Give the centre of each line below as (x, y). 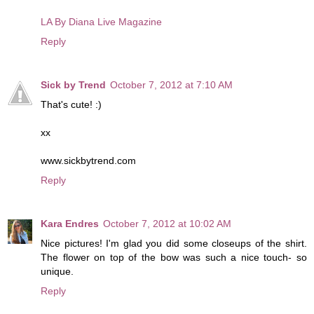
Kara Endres (70, 223)
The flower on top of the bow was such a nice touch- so (174, 257)
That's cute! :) (71, 104)
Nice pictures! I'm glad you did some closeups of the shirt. (174, 243)
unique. (57, 271)
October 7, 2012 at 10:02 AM (167, 223)
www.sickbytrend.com (88, 160)
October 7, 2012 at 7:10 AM (171, 84)
